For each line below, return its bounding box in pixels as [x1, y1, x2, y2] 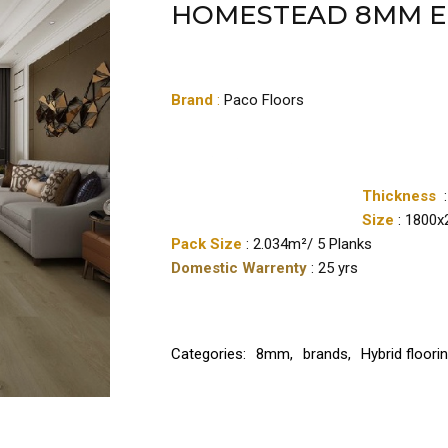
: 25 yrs [311, 259, 358, 277]
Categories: [171, 345, 250, 363]
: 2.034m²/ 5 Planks [246, 235, 372, 253]
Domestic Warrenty [171, 259, 311, 277]
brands [303, 345, 348, 363]
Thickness [362, 187, 444, 205]
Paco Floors [224, 91, 304, 109]
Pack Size [171, 235, 246, 253]
